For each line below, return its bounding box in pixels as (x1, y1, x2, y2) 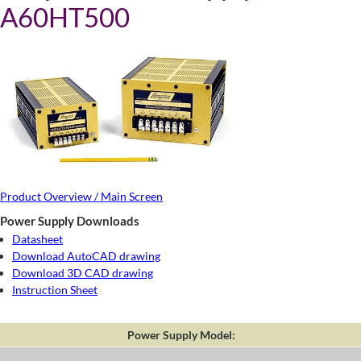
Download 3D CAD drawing (12, 266, 153, 280)
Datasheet (12, 232, 63, 247)
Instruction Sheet (12, 283, 98, 297)
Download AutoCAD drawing (12, 249, 160, 263)
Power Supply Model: (127, 328, 235, 342)
